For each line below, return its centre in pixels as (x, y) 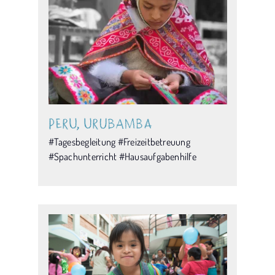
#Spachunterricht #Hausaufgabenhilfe (122, 156)
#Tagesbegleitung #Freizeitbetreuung (119, 141)
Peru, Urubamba (100, 123)
